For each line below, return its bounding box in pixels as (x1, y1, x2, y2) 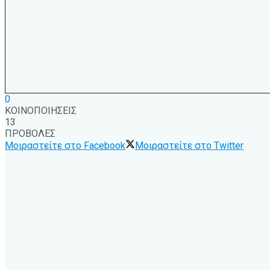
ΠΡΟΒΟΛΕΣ (5, 128, 55, 140)
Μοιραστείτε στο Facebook (5, 140, 125, 152)
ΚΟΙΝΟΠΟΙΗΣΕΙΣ (5, 105, 77, 117)
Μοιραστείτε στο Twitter (135, 140, 243, 152)
